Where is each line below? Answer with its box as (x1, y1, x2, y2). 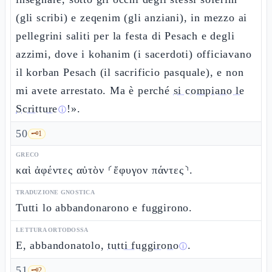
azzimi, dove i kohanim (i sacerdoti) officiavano (16, 48, 252, 60)
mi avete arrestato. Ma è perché (16, 84, 174, 97)
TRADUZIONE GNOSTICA (16, 189, 95, 195)
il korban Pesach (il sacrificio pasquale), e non (16, 66, 244, 78)
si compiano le (173, 84, 245, 97)
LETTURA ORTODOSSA (16, 226, 89, 233)
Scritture (16, 103, 58, 115)
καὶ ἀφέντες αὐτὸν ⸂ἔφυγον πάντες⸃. (16, 164, 194, 176)
